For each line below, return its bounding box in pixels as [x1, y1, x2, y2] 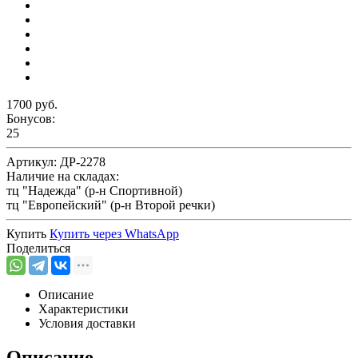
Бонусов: [6, 111, 55, 125]
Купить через [50, 226, 125, 241]
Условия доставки [38, 316, 136, 330]
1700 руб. [6, 97, 58, 111]
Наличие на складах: [6, 169, 119, 183]
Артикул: [6, 154, 60, 169]
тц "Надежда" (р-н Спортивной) [6, 183, 182, 197]
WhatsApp [125, 226, 179, 241]
